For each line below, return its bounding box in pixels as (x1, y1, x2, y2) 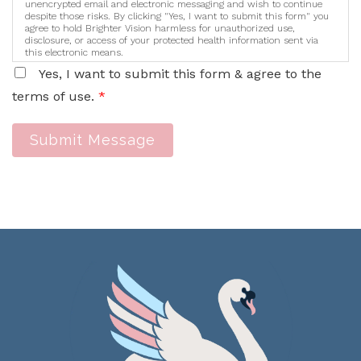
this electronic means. (25, 47, 123, 59)
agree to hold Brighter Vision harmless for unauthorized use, (25, 23, 295, 35)
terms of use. (12, 89, 98, 105)
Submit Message (30, 131, 156, 149)
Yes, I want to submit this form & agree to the (39, 66, 322, 82)
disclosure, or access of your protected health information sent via (25, 35, 318, 47)
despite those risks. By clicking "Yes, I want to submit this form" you (25, 10, 329, 23)
